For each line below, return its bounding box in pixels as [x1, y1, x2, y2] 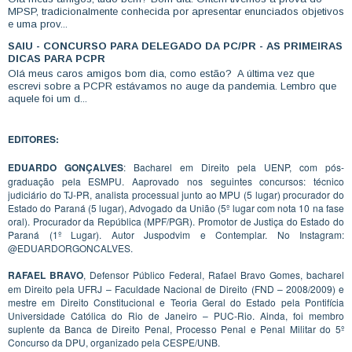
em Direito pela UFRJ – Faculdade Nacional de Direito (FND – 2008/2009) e [8, 281, 344, 295]
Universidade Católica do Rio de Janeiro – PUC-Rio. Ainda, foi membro [8, 308, 344, 322]
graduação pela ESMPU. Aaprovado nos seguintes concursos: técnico [8, 174, 344, 188]
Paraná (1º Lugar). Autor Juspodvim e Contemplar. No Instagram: [8, 227, 344, 241]
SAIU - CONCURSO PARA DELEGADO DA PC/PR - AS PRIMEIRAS [8, 40, 343, 53]
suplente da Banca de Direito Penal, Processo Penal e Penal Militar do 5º [8, 321, 344, 335]
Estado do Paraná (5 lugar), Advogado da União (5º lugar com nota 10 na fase [8, 200, 344, 214]
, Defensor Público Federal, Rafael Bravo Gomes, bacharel [83, 267, 344, 281]
